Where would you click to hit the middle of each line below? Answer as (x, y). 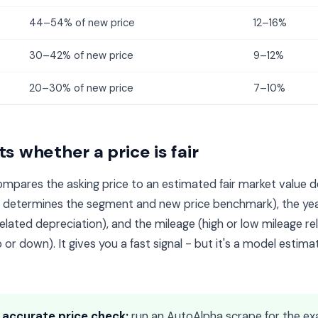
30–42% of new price (81, 55)
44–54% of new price (82, 23)
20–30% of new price (81, 88)
